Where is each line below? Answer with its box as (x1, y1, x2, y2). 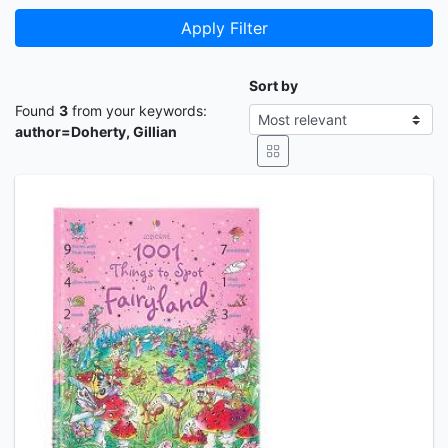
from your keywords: (68, 102, 207, 119)
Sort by (249, 77, 299, 94)
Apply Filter (180, 18, 268, 38)
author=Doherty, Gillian (15, 123, 177, 140)
